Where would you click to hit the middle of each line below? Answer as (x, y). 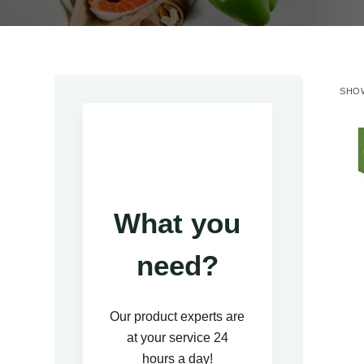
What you (178, 223)
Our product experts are (178, 316)
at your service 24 (177, 338)
